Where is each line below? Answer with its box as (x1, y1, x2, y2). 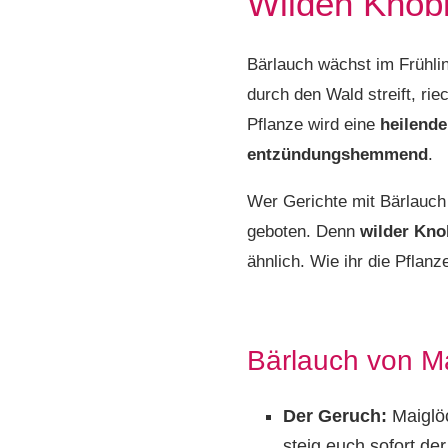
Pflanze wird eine (247, 115, 380, 135)
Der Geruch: (283, 406, 392, 427)
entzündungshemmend (247, 145, 428, 165)
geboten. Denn (247, 222, 360, 242)
